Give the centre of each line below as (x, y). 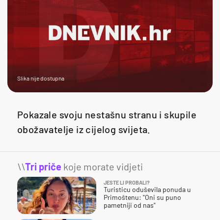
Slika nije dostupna (41, 78)
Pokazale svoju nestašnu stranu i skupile (107, 114)
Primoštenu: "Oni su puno (142, 197)
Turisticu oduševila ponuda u (147, 189)
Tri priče (43, 166)
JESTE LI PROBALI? (127, 182)
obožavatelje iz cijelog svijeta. (84, 129)
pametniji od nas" (130, 205)
